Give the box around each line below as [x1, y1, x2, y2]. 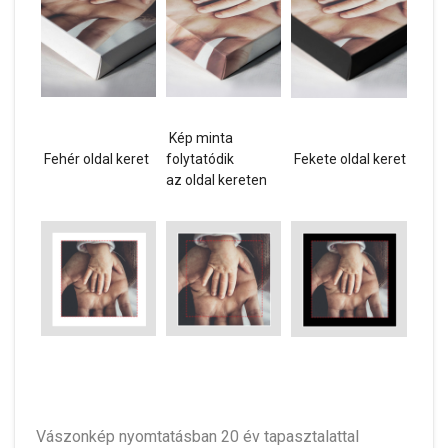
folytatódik [166, 150, 234, 167]
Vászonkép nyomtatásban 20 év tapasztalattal [36, 426, 359, 446]
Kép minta [166, 129, 233, 146]
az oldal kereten [166, 171, 270, 188]
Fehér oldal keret [41, 150, 149, 167]
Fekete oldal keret [291, 150, 406, 167]
